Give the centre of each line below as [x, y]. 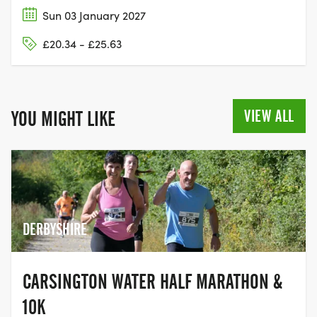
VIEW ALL [269, 116]
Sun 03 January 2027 [94, 15]
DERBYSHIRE [55, 230]
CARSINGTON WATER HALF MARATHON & [152, 282]
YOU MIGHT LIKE [63, 119]
